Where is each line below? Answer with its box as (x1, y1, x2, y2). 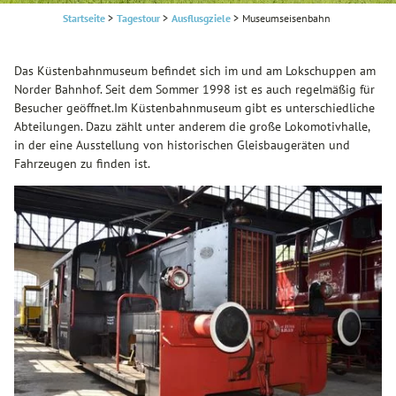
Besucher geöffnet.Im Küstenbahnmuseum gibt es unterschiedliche (14, 100, 375, 117)
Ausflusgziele (171, 11, 231, 25)
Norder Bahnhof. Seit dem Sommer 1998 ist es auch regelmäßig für (14, 81, 375, 98)
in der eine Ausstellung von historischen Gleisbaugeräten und (14, 137, 350, 154)
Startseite (62, 11, 105, 25)
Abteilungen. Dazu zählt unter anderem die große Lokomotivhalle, (14, 118, 369, 135)
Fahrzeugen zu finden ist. (14, 156, 150, 172)
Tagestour (116, 11, 160, 25)
